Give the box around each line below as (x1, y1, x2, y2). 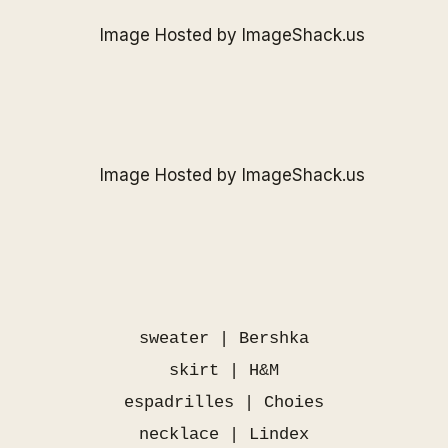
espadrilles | (124, 393, 264, 412)
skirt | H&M (169, 361, 279, 380)
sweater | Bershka (139, 329, 309, 348)
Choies (264, 393, 324, 412)
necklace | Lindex (139, 425, 309, 444)
